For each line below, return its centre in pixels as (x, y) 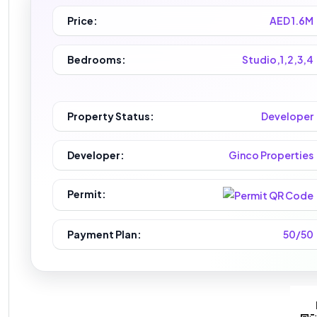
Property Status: (111, 116)
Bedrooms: (97, 60)
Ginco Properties (271, 155)
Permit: (87, 194)
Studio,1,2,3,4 (278, 60)
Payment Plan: (104, 234)
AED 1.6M (292, 21)
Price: (82, 21)
